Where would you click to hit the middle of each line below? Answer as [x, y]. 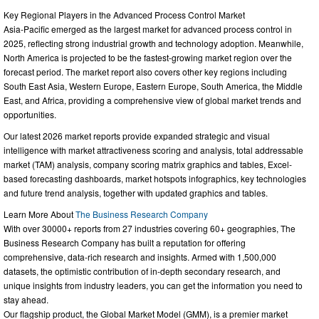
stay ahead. [26, 299]
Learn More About [40, 214]
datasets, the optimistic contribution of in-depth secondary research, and [142, 271]
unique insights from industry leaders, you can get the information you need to [153, 285]
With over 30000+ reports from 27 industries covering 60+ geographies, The [150, 228]
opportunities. [30, 114]
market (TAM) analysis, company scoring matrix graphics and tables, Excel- [148, 164]
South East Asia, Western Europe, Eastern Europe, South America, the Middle [153, 85]
